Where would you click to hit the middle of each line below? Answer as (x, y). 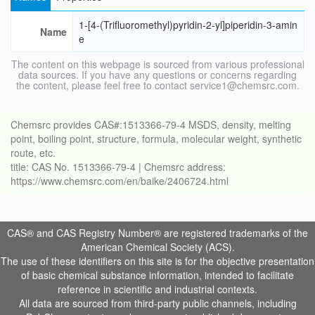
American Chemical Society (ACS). (157, 247)
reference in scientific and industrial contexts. (157, 289)
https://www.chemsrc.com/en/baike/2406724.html (120, 181)
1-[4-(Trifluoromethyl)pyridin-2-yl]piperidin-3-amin (188, 25)
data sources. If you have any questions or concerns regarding (157, 75)
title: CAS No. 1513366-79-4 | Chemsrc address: (118, 167)
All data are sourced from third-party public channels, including (157, 303)
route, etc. (33, 153)
